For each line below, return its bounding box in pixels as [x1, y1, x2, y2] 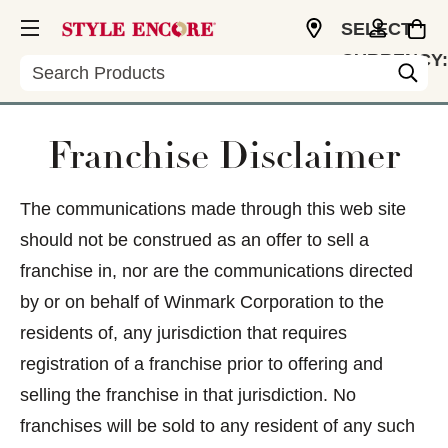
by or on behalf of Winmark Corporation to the [20, 291, 384, 312]
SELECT [341, 19, 412, 39]
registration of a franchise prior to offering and [20, 353, 383, 374]
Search [20, 55, 77, 75]
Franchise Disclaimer [48, 140, 400, 179]
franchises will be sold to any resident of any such [20, 415, 415, 436]
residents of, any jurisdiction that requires [20, 322, 347, 343]
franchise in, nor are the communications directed [20, 260, 413, 281]
